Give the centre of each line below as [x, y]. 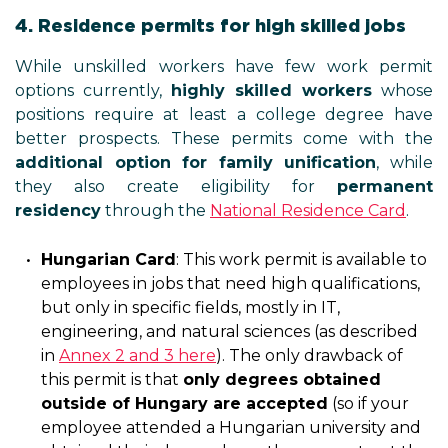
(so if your [368, 403]
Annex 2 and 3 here [137, 355]
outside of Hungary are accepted [184, 403]
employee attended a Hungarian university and [231, 427]
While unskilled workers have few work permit [224, 66]
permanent [385, 186]
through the [155, 210]
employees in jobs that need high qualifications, [230, 283]
